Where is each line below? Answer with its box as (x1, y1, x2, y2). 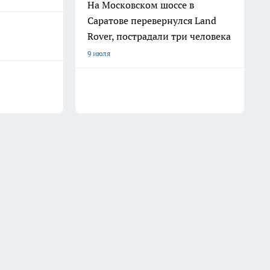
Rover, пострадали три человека (87, 30, 231, 42)
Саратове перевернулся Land (87, 14, 216, 27)
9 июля (87, 49, 110, 58)
